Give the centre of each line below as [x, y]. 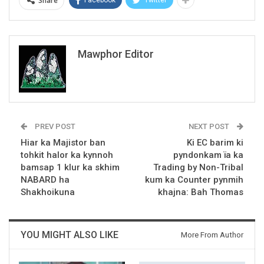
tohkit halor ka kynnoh [67, 155]
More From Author [212, 235]
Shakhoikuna [48, 192]
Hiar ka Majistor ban [63, 142]
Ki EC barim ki [215, 142]
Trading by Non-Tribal [198, 167]
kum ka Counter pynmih [194, 179]
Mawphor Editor [116, 54]
